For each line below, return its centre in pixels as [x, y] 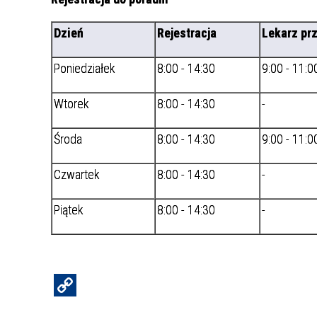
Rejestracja [187, 33]
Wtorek [71, 104]
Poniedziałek [85, 68]
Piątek [69, 210]
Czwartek [77, 174]
